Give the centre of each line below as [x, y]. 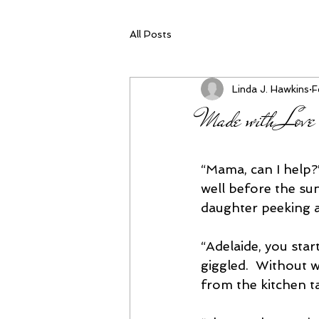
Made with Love [258, 120]
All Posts [151, 34]
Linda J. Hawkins [271, 89]
